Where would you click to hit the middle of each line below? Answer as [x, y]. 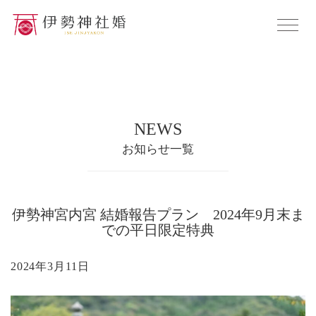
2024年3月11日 [50, 266]
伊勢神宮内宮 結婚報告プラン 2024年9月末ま [158, 214]
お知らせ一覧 [158, 149]
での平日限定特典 [158, 230]
